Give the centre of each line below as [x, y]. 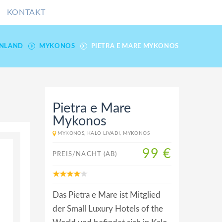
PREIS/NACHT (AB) [85, 154]
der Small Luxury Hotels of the [108, 209]
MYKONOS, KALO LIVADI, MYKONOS [104, 133]
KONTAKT [26, 12]
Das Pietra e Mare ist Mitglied [107, 195]
